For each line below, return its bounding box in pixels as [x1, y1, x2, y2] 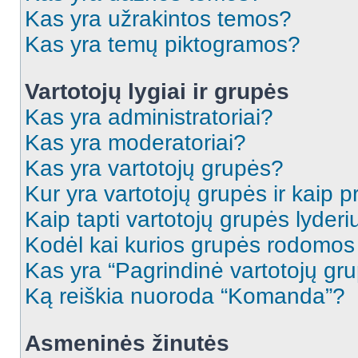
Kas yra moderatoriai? [25, 130, 246, 155]
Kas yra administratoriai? [25, 105, 273, 129]
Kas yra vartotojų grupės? [25, 156, 284, 181]
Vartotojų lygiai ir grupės [25, 79, 289, 104]
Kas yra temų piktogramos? [25, 32, 300, 57]
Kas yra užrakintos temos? [25, 6, 292, 31]
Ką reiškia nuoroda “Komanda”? [25, 284, 345, 308]
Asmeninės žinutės [25, 331, 229, 356]
